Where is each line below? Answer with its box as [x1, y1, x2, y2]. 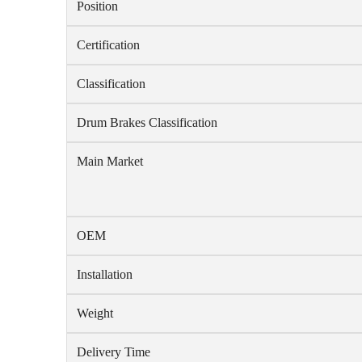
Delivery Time [77, 345, 150, 359]
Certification [77, 38, 140, 52]
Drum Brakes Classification [77, 116, 217, 129]
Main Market [77, 154, 143, 168]
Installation [77, 267, 133, 281]
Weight [77, 306, 113, 320]
